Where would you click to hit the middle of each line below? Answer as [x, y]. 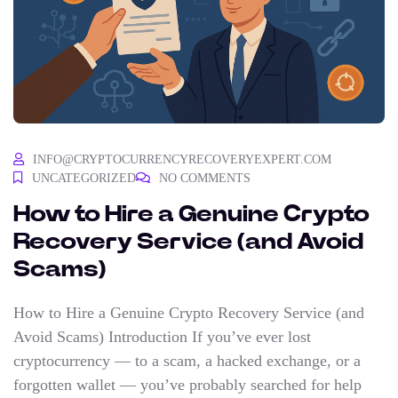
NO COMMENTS [205, 178]
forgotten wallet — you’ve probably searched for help [187, 384]
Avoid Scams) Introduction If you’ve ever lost [162, 336]
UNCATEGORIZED [84, 178]
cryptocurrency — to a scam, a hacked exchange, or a [187, 360]
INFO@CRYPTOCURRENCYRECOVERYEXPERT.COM [182, 159]
